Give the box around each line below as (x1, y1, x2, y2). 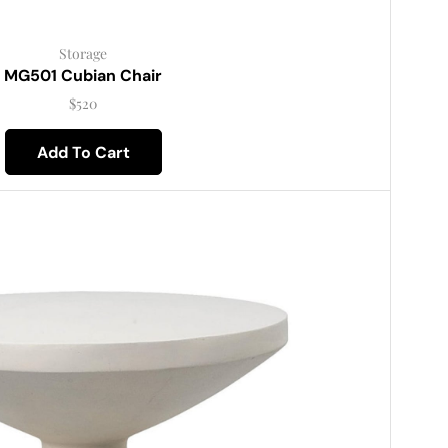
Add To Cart (36, 141, 130, 163)
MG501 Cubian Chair (4, 64, 163, 86)
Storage (59, 43, 108, 63)
